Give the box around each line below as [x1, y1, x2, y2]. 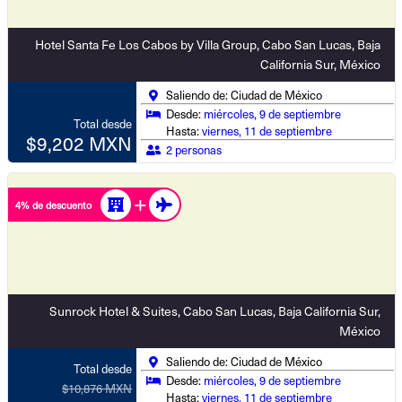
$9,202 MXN [26, 128, 133, 157]
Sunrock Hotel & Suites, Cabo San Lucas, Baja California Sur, [48, 301, 380, 320]
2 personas [166, 141, 223, 158]
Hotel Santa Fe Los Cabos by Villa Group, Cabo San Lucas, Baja [34, 35, 380, 54]
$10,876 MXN [62, 379, 133, 397]
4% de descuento [14, 197, 92, 213]
